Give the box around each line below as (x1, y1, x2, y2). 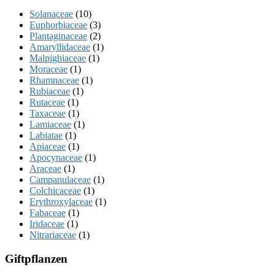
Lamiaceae (29, 119, 71, 130)
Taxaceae (29, 108, 66, 119)
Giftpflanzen (5, 252, 68, 265)
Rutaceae (29, 97, 65, 108)
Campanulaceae (29, 174, 91, 185)
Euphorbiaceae (29, 20, 87, 31)
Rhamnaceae (29, 75, 79, 86)
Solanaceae (29, 9, 73, 20)
